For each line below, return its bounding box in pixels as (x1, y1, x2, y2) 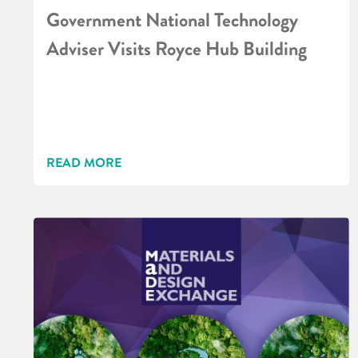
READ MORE (46, 153, 121, 173)
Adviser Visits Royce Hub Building (46, 35, 307, 64)
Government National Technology (46, 6, 298, 35)
